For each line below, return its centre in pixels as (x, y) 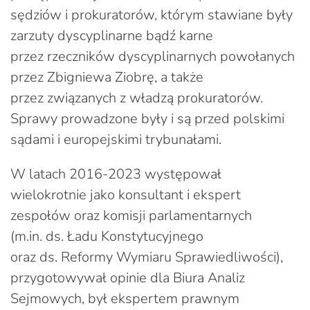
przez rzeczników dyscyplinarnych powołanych (153, 56)
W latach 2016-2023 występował (116, 174)
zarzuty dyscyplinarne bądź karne (112, 35)
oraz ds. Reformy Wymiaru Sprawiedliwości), (147, 257)
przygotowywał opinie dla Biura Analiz (128, 277)
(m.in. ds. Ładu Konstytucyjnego (107, 236)
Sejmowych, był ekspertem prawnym (125, 298)
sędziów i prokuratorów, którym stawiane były (152, 15)
